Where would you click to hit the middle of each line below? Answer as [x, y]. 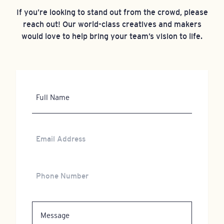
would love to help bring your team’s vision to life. [112, 36]
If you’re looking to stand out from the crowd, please [112, 12]
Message [48, 207]
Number [46, 182]
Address [47, 145]
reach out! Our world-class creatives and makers [112, 24]
